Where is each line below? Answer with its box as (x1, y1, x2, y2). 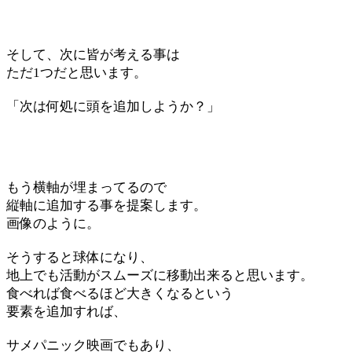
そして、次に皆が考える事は (6, 47, 180, 62)
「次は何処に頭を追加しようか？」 (6, 99, 220, 114)
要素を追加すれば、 (6, 304, 126, 319)
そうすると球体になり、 (6, 250, 153, 265)
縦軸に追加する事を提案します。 (6, 198, 207, 213)
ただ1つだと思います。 (6, 65, 147, 80)
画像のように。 (6, 216, 100, 231)
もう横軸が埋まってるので (6, 180, 167, 195)
